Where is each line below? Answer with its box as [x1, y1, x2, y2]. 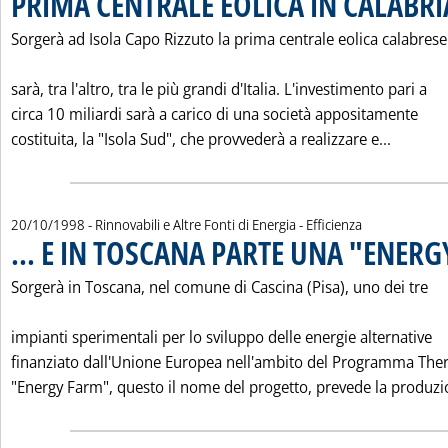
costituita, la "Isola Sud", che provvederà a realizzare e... [11, 128, 391, 150]
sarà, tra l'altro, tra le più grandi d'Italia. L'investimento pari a [11, 78, 427, 100]
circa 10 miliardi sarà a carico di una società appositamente [11, 103, 418, 125]
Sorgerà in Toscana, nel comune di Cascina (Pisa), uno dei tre [11, 276, 428, 298]
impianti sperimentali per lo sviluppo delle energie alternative [11, 326, 432, 348]
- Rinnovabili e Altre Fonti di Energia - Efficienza [88, 215, 362, 234]
